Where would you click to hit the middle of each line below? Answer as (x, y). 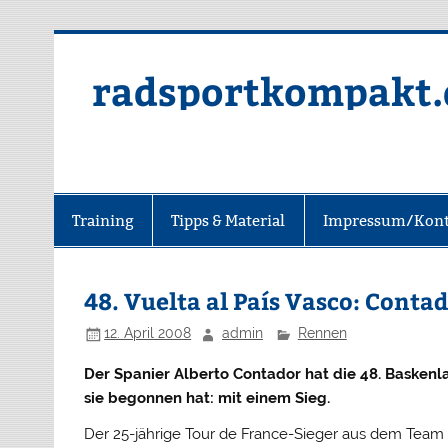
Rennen (322, 333)
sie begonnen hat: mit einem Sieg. (207, 398)
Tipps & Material (228, 220)
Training (103, 220)
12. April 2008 (148, 333)
